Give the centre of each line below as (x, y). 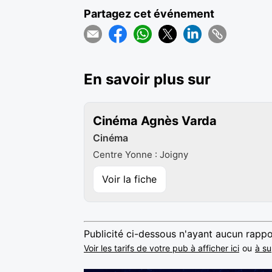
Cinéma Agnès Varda (155, 121)
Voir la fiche (130, 179)
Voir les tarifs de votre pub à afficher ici (161, 248)
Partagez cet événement (149, 14)
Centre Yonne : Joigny (141, 155)
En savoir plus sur (147, 79)
